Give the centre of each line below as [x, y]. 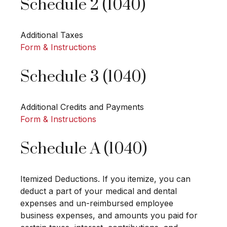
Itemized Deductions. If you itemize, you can [105, 179]
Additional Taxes [52, 35]
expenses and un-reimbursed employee [97, 203]
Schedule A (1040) [84, 149]
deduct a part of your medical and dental [99, 191]
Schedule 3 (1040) [83, 77]
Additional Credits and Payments [82, 107]
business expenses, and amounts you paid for [109, 216]
